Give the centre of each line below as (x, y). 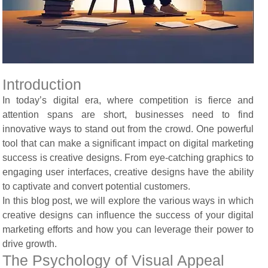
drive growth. (30, 243)
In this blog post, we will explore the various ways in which (128, 200)
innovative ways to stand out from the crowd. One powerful (128, 129)
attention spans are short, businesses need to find (128, 114)
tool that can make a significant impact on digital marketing (128, 143)
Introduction (42, 84)
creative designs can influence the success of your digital (128, 215)
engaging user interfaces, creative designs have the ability (128, 172)
